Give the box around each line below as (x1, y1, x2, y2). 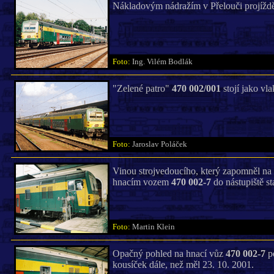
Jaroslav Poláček (131, 140, 193, 149)
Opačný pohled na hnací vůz (112, 248, 226, 259)
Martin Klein (131, 223, 180, 231)
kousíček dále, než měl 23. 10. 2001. (112, 259, 254, 270)
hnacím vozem (112, 177, 171, 187)
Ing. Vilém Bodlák (131, 57, 198, 66)
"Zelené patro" (112, 83, 172, 94)
